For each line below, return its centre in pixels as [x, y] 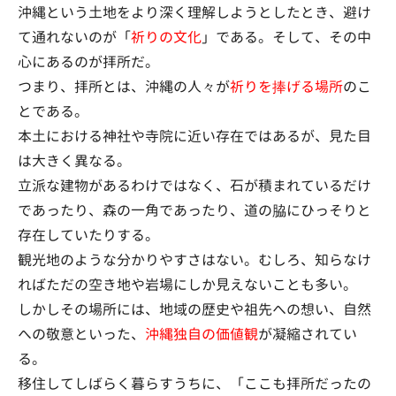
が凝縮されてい [308, 334]
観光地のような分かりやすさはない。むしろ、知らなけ [194, 260]
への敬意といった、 [81, 334]
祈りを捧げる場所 [286, 87]
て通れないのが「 [74, 37]
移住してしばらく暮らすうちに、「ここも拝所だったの [194, 384]
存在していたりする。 [88, 235]
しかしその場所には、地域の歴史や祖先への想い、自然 [194, 309]
